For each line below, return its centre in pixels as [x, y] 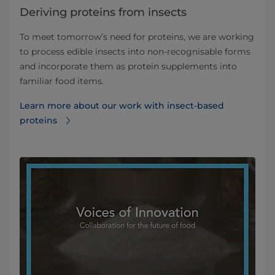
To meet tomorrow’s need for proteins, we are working [137, 37]
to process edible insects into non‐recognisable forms [135, 51]
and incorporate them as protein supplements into [128, 66]
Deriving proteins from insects [103, 12]
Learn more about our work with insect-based [122, 105]
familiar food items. [62, 81]
